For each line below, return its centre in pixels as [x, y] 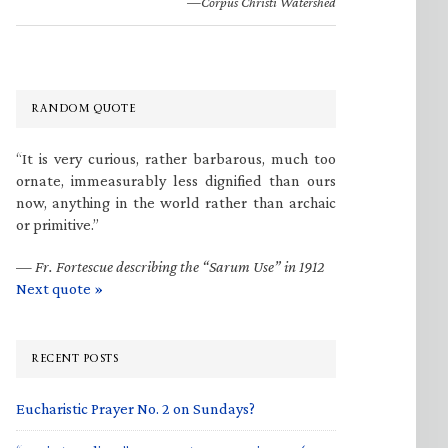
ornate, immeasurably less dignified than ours [176, 180]
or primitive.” [57, 224]
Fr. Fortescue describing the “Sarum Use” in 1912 [180, 266]
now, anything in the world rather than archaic [176, 202]
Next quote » [59, 288]
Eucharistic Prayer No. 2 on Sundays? [135, 408]
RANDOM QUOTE [83, 108]
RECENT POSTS [74, 358]
